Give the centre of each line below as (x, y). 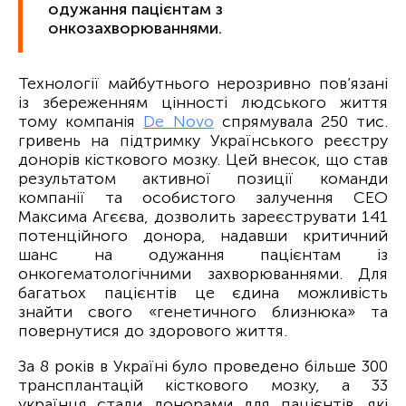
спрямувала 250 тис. (301, 121)
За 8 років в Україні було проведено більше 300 (203, 366)
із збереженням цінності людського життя (203, 102)
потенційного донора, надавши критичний (203, 236)
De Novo (179, 121)
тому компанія (81, 121)
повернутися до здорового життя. (153, 331)
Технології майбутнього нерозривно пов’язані (203, 83)
